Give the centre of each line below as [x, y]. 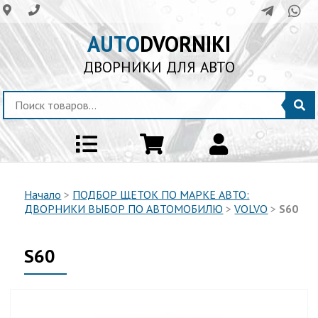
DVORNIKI [185, 44]
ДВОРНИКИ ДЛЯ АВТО [159, 67]
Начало [43, 194]
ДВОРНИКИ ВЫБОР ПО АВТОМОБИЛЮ [124, 209]
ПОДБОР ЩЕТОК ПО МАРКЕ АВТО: [161, 194]
